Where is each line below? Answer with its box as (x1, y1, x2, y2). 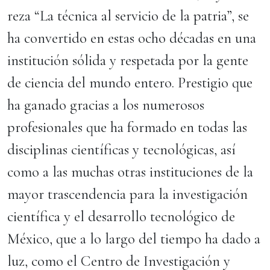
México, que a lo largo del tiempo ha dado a (7, 230, 260, 248)
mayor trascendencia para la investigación (7, 185, 248, 203)
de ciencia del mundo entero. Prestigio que (7, 74, 253, 92)
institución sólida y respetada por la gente (7, 51, 248, 69)
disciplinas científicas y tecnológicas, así (7, 140, 236, 159)
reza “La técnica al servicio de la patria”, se (7, 7, 249, 25)
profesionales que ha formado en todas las (7, 118, 247, 136)
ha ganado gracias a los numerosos (7, 96, 204, 114)
